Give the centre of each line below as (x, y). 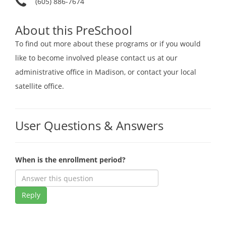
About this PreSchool (74, 30)
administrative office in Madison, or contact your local (106, 72)
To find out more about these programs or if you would (108, 44)
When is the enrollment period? (70, 160)
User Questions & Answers (89, 126)
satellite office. (40, 86)
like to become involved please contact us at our (96, 58)
